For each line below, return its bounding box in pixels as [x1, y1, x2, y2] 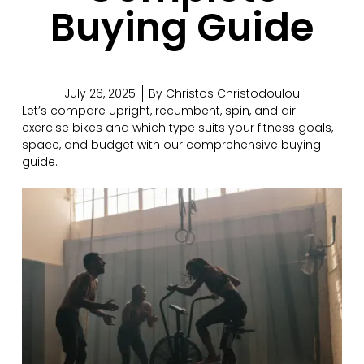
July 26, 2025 [64, 85, 136, 102]
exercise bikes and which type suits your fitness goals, [21, 119, 333, 136]
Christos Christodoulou [162, 85, 300, 102]
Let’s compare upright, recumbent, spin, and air [21, 102, 296, 119]
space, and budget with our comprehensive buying [21, 136, 321, 154]
